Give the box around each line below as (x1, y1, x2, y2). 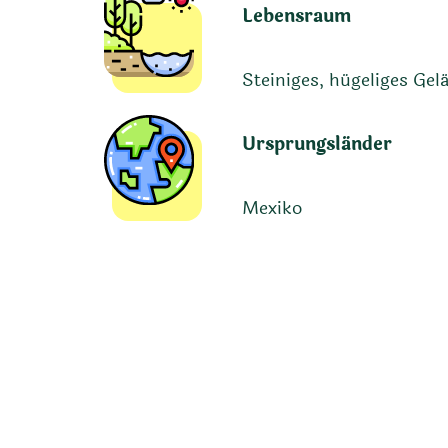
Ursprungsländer (241, 130, 392, 159)
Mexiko (241, 194, 302, 223)
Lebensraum (241, 2, 351, 31)
